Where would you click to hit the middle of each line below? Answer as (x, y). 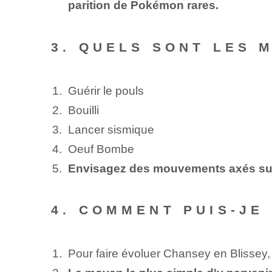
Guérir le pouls (106, 90)
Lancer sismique (111, 129)
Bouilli (83, 110)
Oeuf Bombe (101, 149)
